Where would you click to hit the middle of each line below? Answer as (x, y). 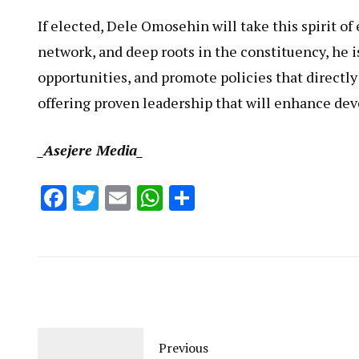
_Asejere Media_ (90, 150)
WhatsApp (223, 198)
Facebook (119, 198)
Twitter (141, 198)
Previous (184, 347)
